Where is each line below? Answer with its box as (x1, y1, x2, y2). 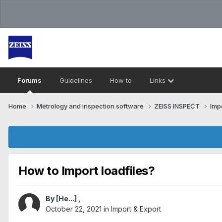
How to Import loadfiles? (18, 163, 155, 178)
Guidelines (59, 76, 92, 84)
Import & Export (111, 205, 161, 214)
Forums (17, 76, 42, 84)
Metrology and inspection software (37, 102, 145, 110)
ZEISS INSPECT (154, 102, 201, 110)
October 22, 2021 (46, 205, 102, 214)
